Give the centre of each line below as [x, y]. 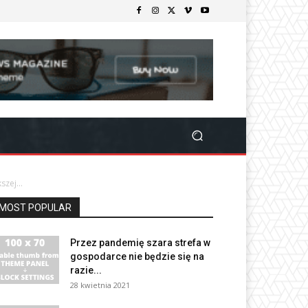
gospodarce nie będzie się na [137, 257]
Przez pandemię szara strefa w [140, 243]
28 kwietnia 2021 [100, 285]
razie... [86, 271]
